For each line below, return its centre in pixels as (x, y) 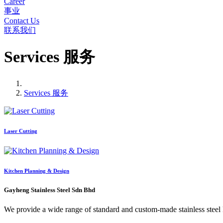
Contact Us (22, 21)
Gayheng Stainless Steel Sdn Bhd (50, 190)
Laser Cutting (21, 131)
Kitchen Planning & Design (37, 170)
